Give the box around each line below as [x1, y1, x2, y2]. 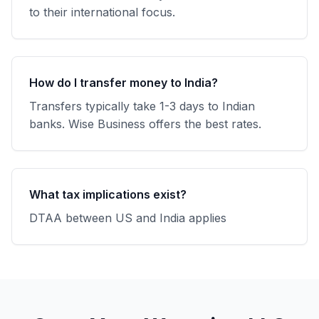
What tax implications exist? [29, 187, 187, 202]
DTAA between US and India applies [29, 211, 226, 225]
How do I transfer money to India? [29, 75, 218, 90]
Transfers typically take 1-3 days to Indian [29, 99, 255, 113]
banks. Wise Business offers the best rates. [29, 117, 261, 131]
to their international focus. [29, 5, 175, 19]
